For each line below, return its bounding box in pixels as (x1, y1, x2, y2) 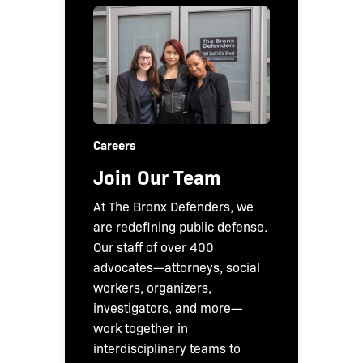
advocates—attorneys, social (93, 258, 260, 275)
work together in (93, 318, 188, 336)
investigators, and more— (93, 298, 242, 316)
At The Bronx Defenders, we (93, 197, 254, 215)
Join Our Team (93, 162, 221, 190)
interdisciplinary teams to (93, 339, 241, 357)
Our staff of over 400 (93, 237, 214, 255)
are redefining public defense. (93, 217, 267, 235)
